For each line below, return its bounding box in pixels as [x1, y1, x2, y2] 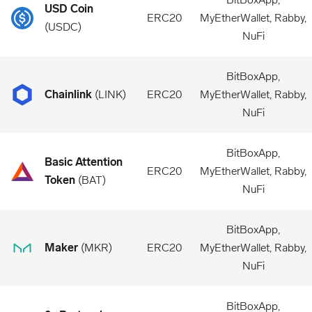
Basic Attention [45, 155, 123, 169]
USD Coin [45, 2, 93, 15]
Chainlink [45, 88, 92, 101]
